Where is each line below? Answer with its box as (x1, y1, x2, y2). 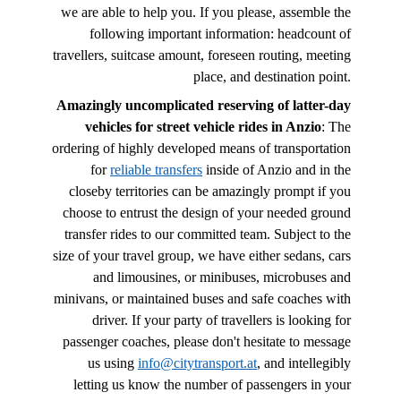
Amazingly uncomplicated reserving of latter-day (56, 97, 351, 113)
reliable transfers (110, 161, 202, 177)
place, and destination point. (193, 68, 351, 84)
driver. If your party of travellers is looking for (92, 311, 351, 328)
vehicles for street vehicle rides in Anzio (85, 118, 321, 134)
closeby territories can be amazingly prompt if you (69, 183, 351, 199)
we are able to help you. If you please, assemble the (61, 4, 351, 20)
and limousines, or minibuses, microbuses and (93, 269, 351, 285)
